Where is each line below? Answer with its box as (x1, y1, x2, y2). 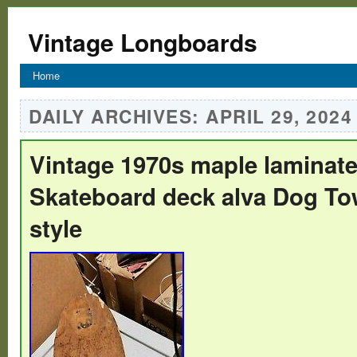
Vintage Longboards (28, 25, 257, 59)
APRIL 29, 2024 (206, 102, 352, 129)
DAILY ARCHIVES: (29, 102, 206, 129)
